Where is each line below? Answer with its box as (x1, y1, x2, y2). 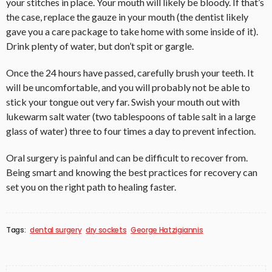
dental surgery (30, 225, 82, 236)
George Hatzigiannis (131, 225, 203, 236)
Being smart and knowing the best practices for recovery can (6, 166, 257, 178)
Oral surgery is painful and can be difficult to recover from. (6, 152, 248, 164)
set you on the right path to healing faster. (6, 181, 176, 193)
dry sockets (86, 225, 127, 236)
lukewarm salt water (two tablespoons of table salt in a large (6, 110, 256, 123)
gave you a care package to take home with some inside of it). (6, 25, 258, 38)
